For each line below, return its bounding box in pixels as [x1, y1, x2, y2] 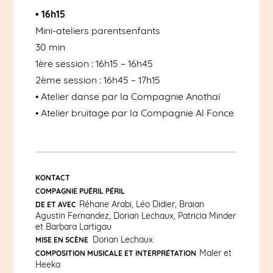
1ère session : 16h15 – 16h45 [35, 57, 153, 69]
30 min [35, 40, 65, 53]
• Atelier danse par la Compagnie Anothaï [35, 90, 220, 102]
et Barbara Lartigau [35, 221, 112, 232]
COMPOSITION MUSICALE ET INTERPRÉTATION [35, 248, 196, 258]
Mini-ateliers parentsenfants [35, 24, 160, 37]
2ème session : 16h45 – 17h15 [35, 73, 160, 86]
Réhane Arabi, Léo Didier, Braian [79, 198, 204, 210]
